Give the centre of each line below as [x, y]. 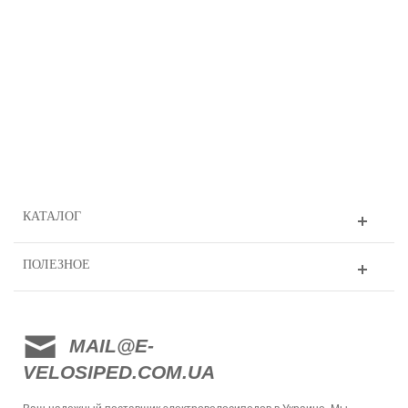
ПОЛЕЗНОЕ [56, 265]
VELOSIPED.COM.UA [119, 373]
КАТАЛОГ [52, 217]
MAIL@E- [112, 347]
